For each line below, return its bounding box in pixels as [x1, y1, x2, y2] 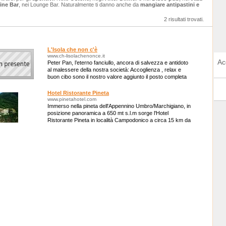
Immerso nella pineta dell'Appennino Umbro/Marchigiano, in [47, 103, 191, 109]
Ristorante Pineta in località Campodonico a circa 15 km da [47, 117, 191, 123]
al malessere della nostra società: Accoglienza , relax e [47, 67, 181, 73]
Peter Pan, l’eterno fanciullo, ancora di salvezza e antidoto [47, 60, 188, 66]
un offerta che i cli [47, 81, 90, 87]
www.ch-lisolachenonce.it [47, 53, 105, 59]
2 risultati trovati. [164, 16, 204, 22]
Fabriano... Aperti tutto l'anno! [47, 124, 118, 130]
